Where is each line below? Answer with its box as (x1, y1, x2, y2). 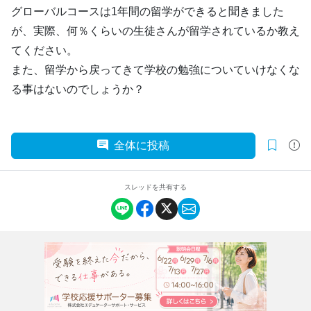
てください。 (11, 44, 78, 56)
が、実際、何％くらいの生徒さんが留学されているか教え (11, 25, 300, 37)
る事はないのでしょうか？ (11, 83, 144, 95)
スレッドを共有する (124, 183, 187, 191)
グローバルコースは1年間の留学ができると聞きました (11, 6, 284, 17)
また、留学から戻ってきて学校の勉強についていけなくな (11, 64, 300, 76)
